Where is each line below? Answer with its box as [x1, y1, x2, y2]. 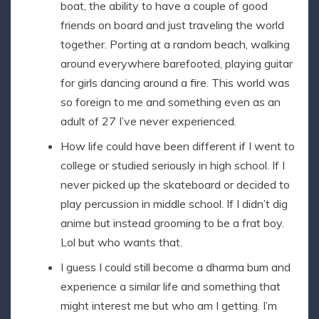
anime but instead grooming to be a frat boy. [61, 216, 284, 231]
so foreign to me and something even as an [61, 95, 281, 110]
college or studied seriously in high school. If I [61, 158, 285, 173]
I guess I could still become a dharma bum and [61, 260, 291, 275]
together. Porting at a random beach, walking [61, 37, 290, 52]
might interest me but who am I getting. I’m [61, 298, 277, 313]
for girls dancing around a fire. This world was [61, 75, 290, 90]
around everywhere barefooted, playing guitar [61, 56, 293, 71]
